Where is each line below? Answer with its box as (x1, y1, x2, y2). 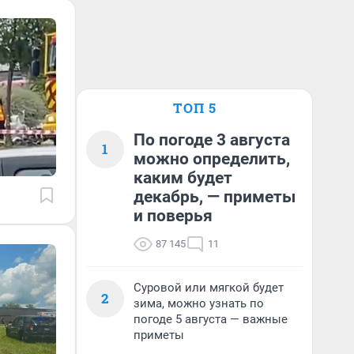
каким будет (134, 168, 232, 187)
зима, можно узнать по (134, 296, 264, 311)
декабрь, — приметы (134, 187, 296, 206)
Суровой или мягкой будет (134, 281, 284, 295)
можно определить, (134, 149, 290, 168)
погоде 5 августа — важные (134, 312, 288, 326)
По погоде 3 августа (134, 130, 290, 149)
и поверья (134, 206, 213, 225)
